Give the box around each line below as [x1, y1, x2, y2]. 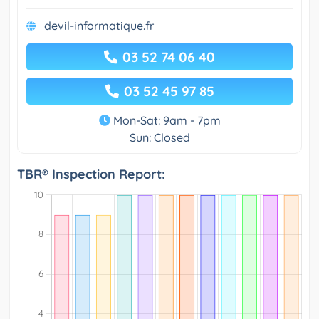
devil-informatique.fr [44, 19, 154, 33]
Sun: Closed [129, 130, 190, 145]
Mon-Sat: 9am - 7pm [110, 113, 221, 128]
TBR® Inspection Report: [17, 166, 165, 183]
